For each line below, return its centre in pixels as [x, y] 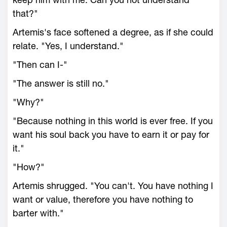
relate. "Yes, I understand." [68, 46]
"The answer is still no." [61, 83]
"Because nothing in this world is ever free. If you [113, 121]
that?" [25, 13]
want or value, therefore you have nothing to [103, 199]
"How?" [29, 167]
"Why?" [28, 102]
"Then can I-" [40, 65]
